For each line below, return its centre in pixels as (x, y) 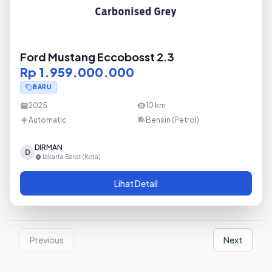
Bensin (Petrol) (172, 120)
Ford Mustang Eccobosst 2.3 (97, 57)
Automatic (48, 120)
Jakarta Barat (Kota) (71, 157)
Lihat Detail (136, 183)
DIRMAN (49, 147)
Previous (47, 240)
